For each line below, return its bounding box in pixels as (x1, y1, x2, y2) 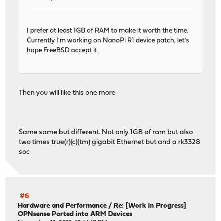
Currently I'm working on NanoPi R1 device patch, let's (27, 37, 189, 44)
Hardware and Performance (18, 202, 107, 210)
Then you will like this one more (19, 89, 116, 97)
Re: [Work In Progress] (113, 202, 186, 210)
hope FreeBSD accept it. (27, 47, 99, 54)
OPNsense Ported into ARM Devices (18, 210, 133, 218)
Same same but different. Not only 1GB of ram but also (19, 128, 193, 136)
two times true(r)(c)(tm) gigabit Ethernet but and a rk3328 (19, 138, 201, 146)
